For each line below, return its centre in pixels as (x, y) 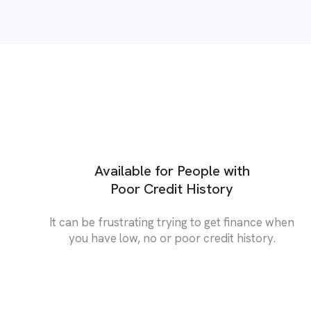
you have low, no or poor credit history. (172, 238)
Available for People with (172, 170)
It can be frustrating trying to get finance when (172, 222)
